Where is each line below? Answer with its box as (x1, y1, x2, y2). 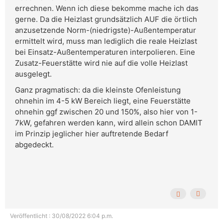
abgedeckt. (15, 140, 54, 150)
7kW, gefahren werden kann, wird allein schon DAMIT (15, 118, 203, 128)
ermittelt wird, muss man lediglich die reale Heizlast (15, 36, 197, 46)
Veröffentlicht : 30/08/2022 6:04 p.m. (10, 212, 113, 220)
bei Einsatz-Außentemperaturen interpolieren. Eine (15, 47, 195, 57)
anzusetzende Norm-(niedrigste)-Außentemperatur (15, 25, 196, 35)
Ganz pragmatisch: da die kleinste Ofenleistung (15, 85, 181, 95)
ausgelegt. (15, 69, 52, 79)
